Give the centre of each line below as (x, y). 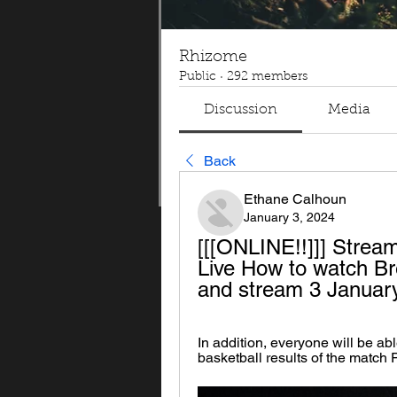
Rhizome (213, 58)
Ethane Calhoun (295, 199)
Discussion (241, 110)
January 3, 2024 (289, 217)
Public (198, 77)
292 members (267, 77)
